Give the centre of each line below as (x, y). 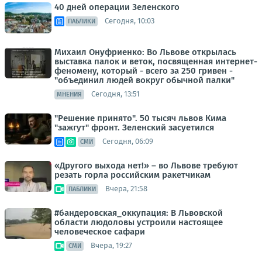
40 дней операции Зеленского (117, 7)
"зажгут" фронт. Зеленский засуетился (134, 127)
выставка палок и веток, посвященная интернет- (156, 61)
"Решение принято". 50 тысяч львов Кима (140, 118)
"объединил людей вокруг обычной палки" (144, 80)
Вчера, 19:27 (111, 246)
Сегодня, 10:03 (130, 21)
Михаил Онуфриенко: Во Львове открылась (145, 52)
